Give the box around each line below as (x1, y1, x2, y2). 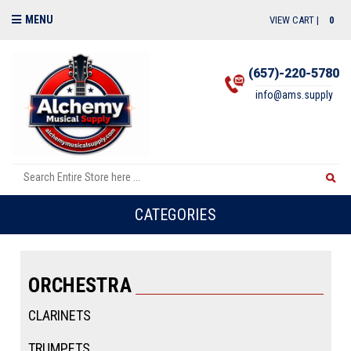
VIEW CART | (270, 14, 321, 26)
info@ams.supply (255, 89, 333, 101)
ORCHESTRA (27, 273, 132, 297)
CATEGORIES (135, 204, 216, 224)
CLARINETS (27, 306, 91, 324)
